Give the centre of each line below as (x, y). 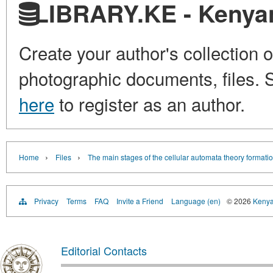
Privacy (46, 201)
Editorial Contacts (104, 251)
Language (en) (196, 201)
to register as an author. (150, 104)
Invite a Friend (140, 201)
